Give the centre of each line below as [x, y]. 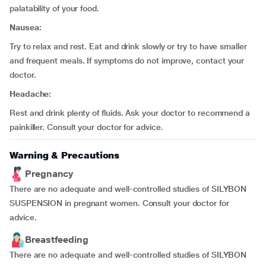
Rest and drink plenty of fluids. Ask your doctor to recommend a [130, 113]
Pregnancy [49, 174]
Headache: [33, 94]
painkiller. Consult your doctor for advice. [86, 127]
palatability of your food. [54, 8]
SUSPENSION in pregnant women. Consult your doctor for [119, 203]
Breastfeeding [57, 240]
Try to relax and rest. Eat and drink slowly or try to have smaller [128, 46]
